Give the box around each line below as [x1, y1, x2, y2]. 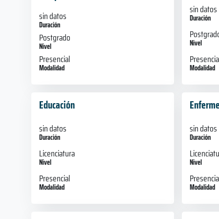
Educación [39, 96, 75, 113]
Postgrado [39, 30, 70, 44]
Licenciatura [39, 147, 75, 161]
